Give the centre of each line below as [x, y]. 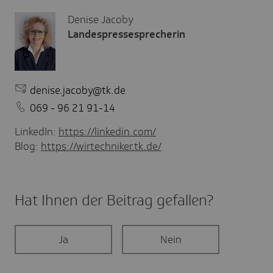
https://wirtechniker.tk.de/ [101, 146]
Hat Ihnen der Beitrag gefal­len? [114, 200]
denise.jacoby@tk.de [78, 90]
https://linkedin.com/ [107, 131]
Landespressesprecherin [127, 34]
